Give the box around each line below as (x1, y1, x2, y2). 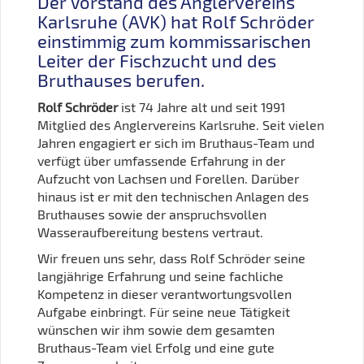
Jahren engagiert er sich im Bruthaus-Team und (37, 134, 314, 150)
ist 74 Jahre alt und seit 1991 (118, 98, 285, 115)
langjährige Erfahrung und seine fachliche (37, 267, 284, 284)
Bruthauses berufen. (37, 68, 205, 91)
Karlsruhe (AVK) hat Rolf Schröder (37, 10, 314, 32)
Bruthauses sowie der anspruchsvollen (37, 206, 266, 222)
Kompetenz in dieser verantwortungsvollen (37, 285, 292, 301)
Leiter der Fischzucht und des (37, 49, 276, 71)
